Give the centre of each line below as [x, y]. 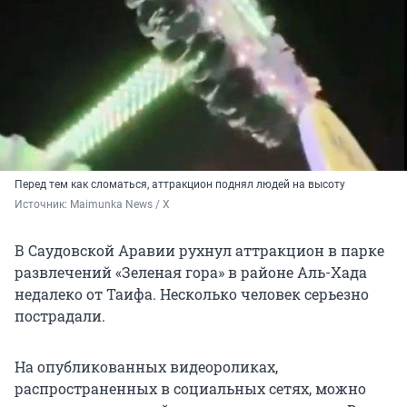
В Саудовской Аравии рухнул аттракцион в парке [199, 250]
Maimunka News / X [120, 204]
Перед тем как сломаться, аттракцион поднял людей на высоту [180, 184]
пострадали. [60, 315]
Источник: [42, 204]
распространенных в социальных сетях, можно [190, 388]
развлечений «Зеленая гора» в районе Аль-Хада [191, 272]
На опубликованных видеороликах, [146, 366]
